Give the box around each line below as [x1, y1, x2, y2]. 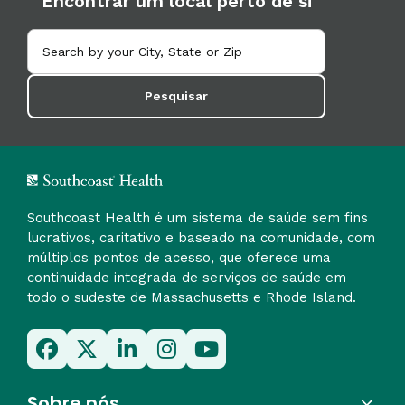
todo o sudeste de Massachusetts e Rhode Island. [27, 288, 356, 306]
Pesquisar [145, 89, 208, 103]
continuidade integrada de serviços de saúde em [27, 268, 346, 286]
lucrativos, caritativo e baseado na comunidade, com [27, 229, 375, 246]
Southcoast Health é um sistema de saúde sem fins [27, 209, 368, 226]
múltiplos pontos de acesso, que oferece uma [27, 249, 331, 266]
